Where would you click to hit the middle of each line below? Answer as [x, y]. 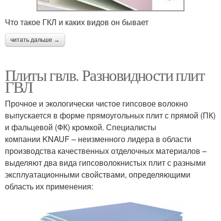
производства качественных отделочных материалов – [106, 151]
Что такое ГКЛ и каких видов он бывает [77, 22]
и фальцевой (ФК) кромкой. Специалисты [81, 127]
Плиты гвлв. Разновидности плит [105, 75]
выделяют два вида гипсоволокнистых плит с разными [105, 163]
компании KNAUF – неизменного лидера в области [98, 139]
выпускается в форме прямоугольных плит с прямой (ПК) [110, 115]
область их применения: [49, 186]
